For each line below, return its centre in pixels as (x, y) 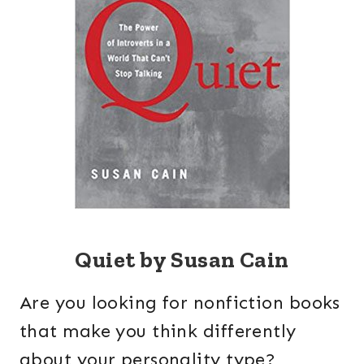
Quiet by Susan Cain (182, 260)
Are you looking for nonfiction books (180, 303)
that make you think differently (158, 331)
